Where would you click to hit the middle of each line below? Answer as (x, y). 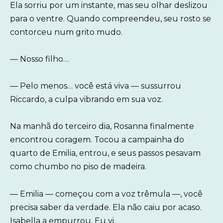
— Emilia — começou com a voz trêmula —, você (106, 194)
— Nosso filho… (39, 59)
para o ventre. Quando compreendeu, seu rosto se (111, 18)
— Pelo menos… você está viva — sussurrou (96, 86)
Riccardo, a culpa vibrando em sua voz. (86, 100)
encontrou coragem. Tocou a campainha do (97, 140)
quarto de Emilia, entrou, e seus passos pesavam (105, 153)
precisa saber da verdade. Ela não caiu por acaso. (106, 207)
